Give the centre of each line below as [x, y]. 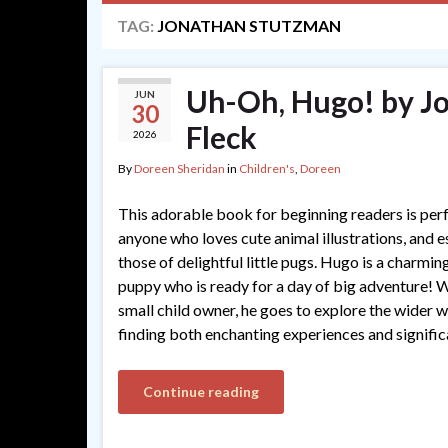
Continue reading [201, 391]
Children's [267, 168]
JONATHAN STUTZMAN [249, 25]
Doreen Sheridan [179, 168]
